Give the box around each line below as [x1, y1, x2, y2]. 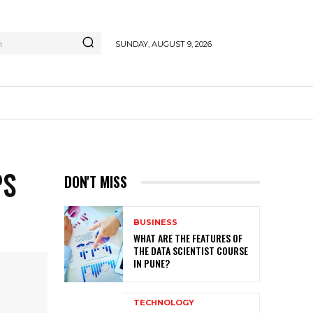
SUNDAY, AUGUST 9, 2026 [115, 38, 212, 49]
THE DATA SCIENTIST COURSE [133, 243, 248, 259]
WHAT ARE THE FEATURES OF [133, 231, 242, 246]
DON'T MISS [64, 171, 127, 192]
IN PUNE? [133, 256, 170, 271]
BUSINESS [133, 217, 177, 228]
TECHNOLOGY [133, 298, 194, 308]
